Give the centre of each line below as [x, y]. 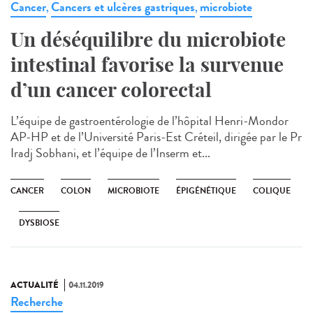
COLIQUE [272, 190]
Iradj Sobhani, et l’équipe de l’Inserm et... [110, 153]
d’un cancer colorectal [111, 89]
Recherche [37, 301]
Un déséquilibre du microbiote [148, 39]
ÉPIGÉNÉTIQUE [206, 190]
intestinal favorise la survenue [147, 64]
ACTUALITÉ [35, 285]
